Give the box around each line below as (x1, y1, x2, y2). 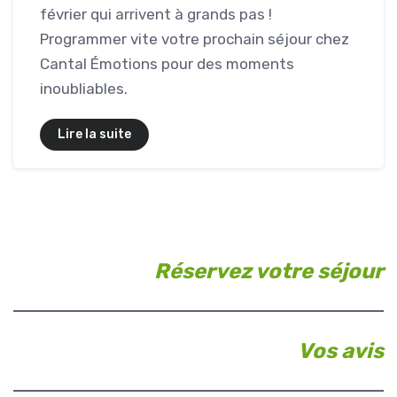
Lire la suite (58, 126, 131, 142)
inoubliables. (40, 79, 128, 97)
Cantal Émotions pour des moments (40, 54, 294, 73)
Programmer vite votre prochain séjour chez (40, 29, 349, 48)
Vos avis (298, 338, 384, 363)
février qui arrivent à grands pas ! (40, 4, 272, 23)
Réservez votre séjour (154, 258, 384, 284)
